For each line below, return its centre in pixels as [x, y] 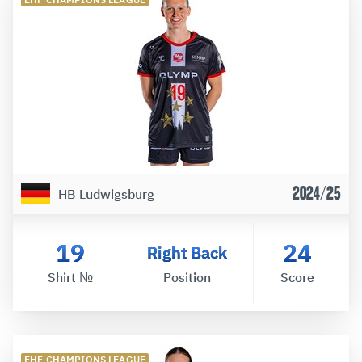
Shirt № [70, 277]
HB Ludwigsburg [106, 194]
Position [187, 277]
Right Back [187, 252]
